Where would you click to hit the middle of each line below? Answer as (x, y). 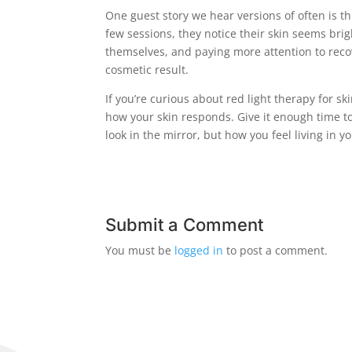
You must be (140, 251)
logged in (199, 251)
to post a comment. (276, 251)
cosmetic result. (147, 70)
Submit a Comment (185, 225)
